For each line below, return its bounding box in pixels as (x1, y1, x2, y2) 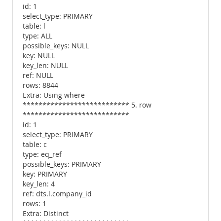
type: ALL (23, 32, 52, 40)
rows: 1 (23, 199, 46, 208)
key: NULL (23, 51, 55, 60)
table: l (23, 22, 45, 31)
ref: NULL (23, 71, 53, 80)
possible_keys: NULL (23, 41, 89, 50)
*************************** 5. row (23, 101, 151, 110)
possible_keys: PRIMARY (23, 160, 101, 169)
